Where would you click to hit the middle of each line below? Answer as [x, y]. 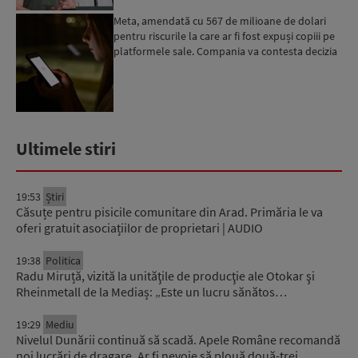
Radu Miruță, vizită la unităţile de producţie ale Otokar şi [165, 275]
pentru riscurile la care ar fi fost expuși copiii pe [225, 36]
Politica [63, 260]
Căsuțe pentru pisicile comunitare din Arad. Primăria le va [169, 211]
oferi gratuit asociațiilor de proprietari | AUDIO [139, 227]
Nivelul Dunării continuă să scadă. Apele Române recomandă [178, 339]
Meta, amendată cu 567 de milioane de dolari [220, 21]
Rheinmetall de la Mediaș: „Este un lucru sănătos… [151, 291]
